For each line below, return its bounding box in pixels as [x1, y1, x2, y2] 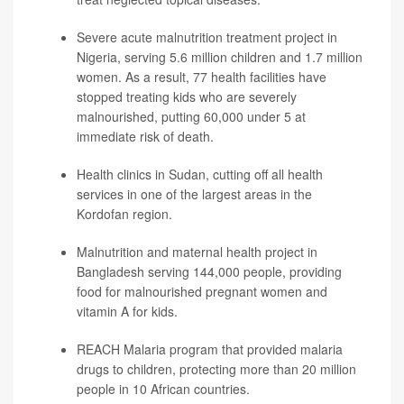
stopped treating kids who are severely [77, 87, 297, 106]
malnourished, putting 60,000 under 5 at [77, 107, 306, 126]
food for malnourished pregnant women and [77, 282, 327, 301]
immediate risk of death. [77, 127, 214, 146]
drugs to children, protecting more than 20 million [77, 360, 356, 379]
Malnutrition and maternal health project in [77, 243, 317, 262]
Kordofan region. [77, 205, 172, 224]
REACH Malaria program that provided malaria [77, 340, 343, 359]
